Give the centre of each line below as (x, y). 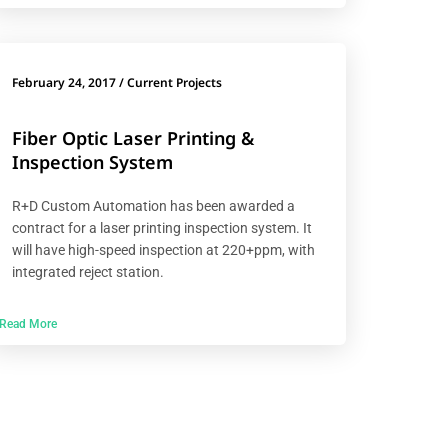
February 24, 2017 (64, 82)
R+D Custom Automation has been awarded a (154, 205)
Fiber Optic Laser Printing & (133, 137)
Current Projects (175, 82)
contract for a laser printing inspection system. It (162, 227)
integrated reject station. (88, 271)
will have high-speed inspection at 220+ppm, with (164, 249)
